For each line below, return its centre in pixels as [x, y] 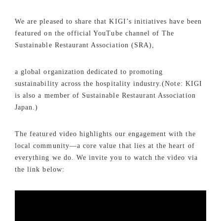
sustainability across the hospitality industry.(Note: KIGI [109, 84]
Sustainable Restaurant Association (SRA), [85, 45]
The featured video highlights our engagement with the [105, 134]
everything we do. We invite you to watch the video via [106, 158]
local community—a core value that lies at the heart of [105, 146]
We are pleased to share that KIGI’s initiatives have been [108, 21]
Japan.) [27, 107]
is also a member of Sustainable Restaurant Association [105, 95]
